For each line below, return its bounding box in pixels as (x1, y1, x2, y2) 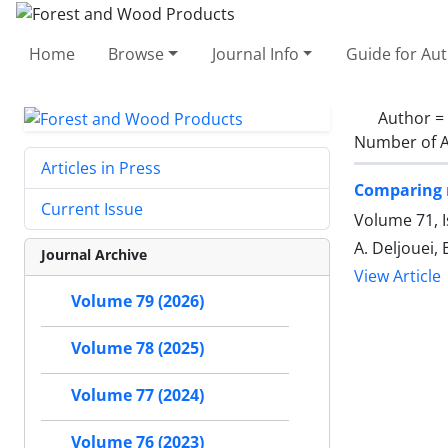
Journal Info (211, 42, 299, 65)
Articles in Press (41, 157, 161, 180)
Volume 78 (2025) (71, 337, 204, 360)
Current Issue (41, 198, 143, 221)
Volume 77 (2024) (71, 384, 204, 407)
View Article (354, 265, 441, 287)
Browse (108, 42, 165, 65)
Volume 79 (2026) (71, 290, 204, 313)
